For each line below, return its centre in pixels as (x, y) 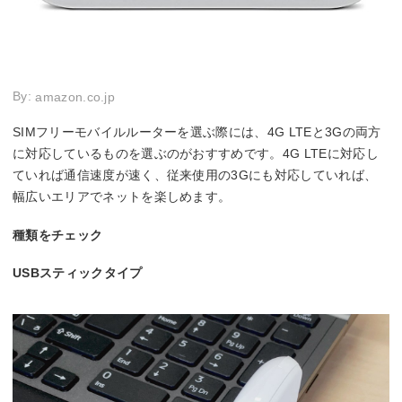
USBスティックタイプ (78, 272)
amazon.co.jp (75, 97)
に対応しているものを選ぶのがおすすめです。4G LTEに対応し (196, 153)
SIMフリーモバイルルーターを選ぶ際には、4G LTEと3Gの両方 (197, 131)
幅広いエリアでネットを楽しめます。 (122, 196)
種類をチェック (58, 235)
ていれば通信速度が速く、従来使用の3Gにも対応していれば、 (195, 175)
